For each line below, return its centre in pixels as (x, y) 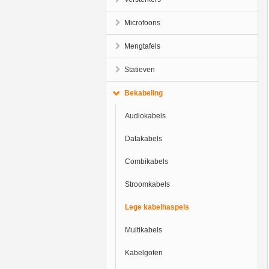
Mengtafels (142, 46)
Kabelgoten (144, 253)
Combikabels (146, 162)
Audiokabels (145, 116)
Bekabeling (143, 93)
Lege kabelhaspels (157, 207)
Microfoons (142, 23)
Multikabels (143, 230)
